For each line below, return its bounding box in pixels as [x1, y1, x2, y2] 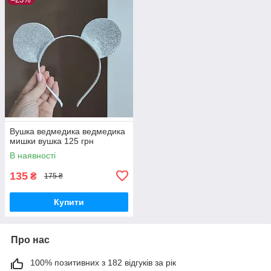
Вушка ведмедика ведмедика [10, 126, 125, 136]
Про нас [11, 234, 50, 245]
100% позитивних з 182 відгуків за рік [30, 257, 176, 267]
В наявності [10, 150, 56, 160]
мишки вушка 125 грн [10, 135, 94, 146]
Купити [54, 197, 84, 207]
